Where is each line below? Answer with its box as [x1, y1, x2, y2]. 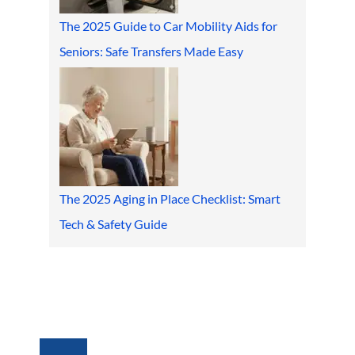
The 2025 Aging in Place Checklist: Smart [59, 191, 281, 207]
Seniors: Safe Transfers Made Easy [59, 44, 244, 59]
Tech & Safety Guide [59, 216, 168, 232]
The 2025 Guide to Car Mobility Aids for [59, 18, 278, 34]
